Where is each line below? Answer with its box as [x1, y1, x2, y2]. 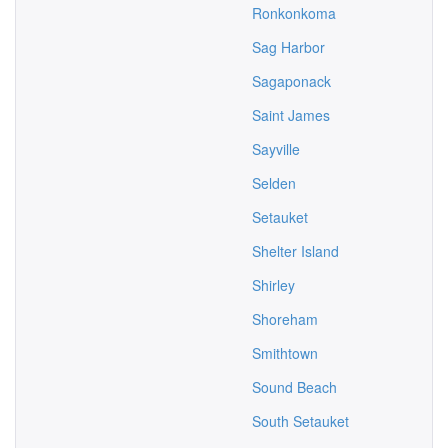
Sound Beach [252, 377, 337, 397]
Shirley [252, 275, 295, 295]
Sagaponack [252, 71, 331, 91]
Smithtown [252, 343, 318, 363]
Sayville [252, 139, 300, 159]
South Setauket [252, 411, 349, 431]
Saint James [252, 105, 330, 125]
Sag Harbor [252, 37, 325, 57]
